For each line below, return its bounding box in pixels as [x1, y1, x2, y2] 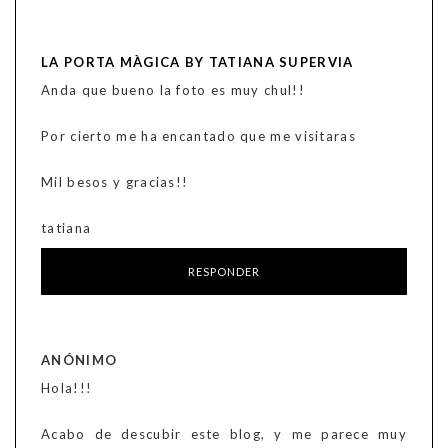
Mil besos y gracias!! [41, 174, 189, 191]
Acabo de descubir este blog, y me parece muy [41, 426, 407, 443]
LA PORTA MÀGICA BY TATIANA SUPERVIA [41, 54, 354, 71]
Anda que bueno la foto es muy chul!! [41, 82, 305, 99]
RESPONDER [187, 265, 261, 279]
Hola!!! [41, 380, 93, 397]
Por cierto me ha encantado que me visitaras [41, 128, 356, 145]
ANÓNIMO [41, 352, 118, 369]
